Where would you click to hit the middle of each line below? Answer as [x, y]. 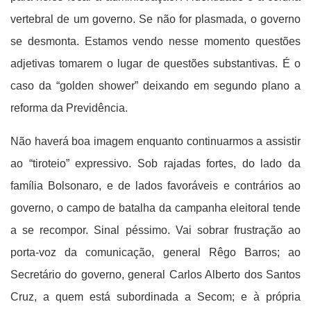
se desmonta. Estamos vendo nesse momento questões [155, 41]
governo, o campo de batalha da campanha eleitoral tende [155, 208]
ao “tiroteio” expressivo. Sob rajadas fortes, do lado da [155, 163]
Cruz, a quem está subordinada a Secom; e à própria [155, 297]
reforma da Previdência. [69, 108]
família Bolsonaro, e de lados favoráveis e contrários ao [155, 186]
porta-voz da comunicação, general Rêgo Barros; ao [155, 252]
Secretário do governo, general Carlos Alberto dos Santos [155, 275]
